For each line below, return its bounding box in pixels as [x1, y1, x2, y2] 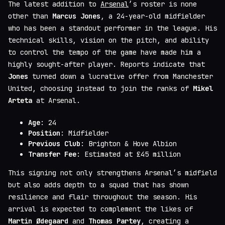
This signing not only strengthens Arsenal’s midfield [8, 168, 217, 178]
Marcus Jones [52, 12, 100, 21]
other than [8, 12, 52, 21]
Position [28, 129, 60, 138]
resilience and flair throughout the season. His [8, 192, 197, 202]
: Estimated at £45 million [76, 150, 181, 159]
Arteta [8, 96, 32, 105]
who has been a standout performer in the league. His [8, 24, 217, 33]
